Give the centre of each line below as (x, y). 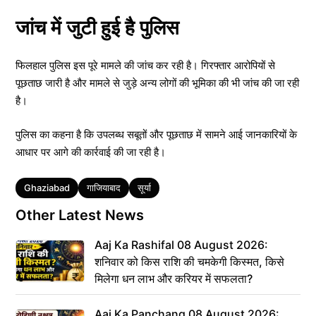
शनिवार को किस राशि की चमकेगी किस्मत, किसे (189, 261)
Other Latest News (80, 215)
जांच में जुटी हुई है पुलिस (97, 28)
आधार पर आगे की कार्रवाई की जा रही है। (91, 152)
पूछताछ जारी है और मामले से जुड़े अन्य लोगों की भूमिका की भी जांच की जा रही (157, 83)
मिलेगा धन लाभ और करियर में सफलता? (174, 278)
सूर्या (144, 187)
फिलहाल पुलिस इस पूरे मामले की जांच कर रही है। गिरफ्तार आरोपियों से (145, 65)
